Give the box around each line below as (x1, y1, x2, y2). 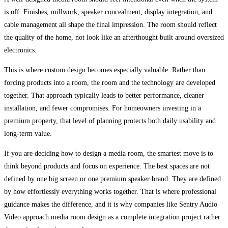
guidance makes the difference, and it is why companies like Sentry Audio (4, 201, 217, 209)
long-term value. (4, 130, 52, 138)
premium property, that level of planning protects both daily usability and (4, 117, 216, 125)
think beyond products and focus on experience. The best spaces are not (4, 162, 210, 170)
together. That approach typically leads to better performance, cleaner (4, 92, 204, 100)
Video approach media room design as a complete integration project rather (4, 213, 220, 221)
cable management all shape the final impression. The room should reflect (4, 21, 217, 29)
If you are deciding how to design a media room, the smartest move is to (4, 150, 213, 158)
